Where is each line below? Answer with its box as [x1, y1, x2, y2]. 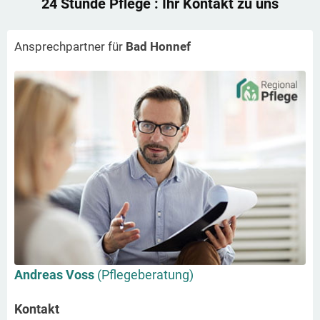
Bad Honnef [126, 39, 191, 54]
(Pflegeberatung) [97, 266, 194, 282]
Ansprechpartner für [14, 39, 126, 54]
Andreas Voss [14, 266, 97, 282]
